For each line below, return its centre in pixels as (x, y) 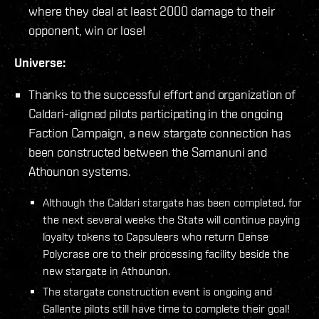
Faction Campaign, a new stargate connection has (160, 132)
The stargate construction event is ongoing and (157, 291)
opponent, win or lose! (87, 30)
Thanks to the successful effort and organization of (162, 94)
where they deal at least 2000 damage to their (152, 11)
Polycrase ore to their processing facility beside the (166, 253)
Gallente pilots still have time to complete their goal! (166, 308)
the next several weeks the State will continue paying (171, 219)
